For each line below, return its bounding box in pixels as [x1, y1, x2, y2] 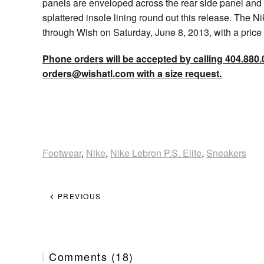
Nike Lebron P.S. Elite [110, 146, 202, 160]
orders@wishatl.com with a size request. [42, 67, 222, 80]
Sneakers [206, 146, 246, 160]
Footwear [42, 146, 81, 160]
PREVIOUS [55, 191, 101, 201]
